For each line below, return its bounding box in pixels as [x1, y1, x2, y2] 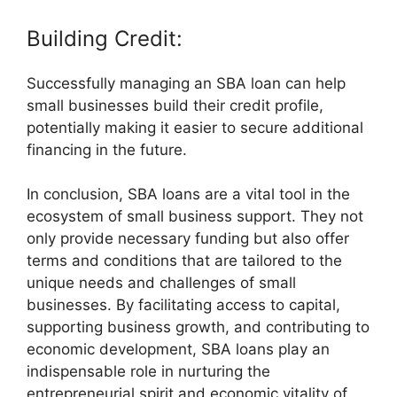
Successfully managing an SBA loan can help [27, 74, 346, 92]
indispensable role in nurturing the [27, 362, 270, 381]
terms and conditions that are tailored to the [27, 252, 342, 270]
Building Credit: [27, 25, 183, 51]
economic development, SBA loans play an [27, 340, 330, 359]
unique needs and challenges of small [27, 274, 296, 292]
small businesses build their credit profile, [27, 96, 323, 114]
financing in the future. [27, 140, 187, 159]
